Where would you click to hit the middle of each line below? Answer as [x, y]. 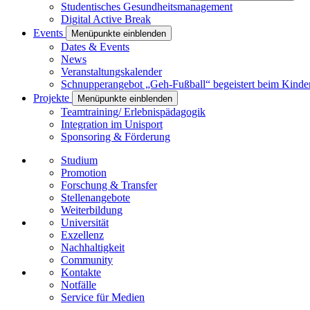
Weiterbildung [92, 210]
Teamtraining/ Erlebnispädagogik [133, 112]
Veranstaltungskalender [111, 72]
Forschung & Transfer [109, 185]
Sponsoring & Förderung [116, 137]
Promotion [84, 173]
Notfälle [79, 285]
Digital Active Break [106, 19]
